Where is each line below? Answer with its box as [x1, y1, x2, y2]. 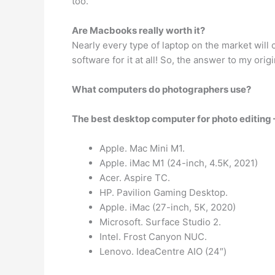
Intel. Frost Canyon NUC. [99, 231, 207, 242]
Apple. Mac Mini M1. [99, 142, 185, 154]
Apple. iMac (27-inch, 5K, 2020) [99, 201, 236, 213]
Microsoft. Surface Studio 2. [99, 216, 221, 228]
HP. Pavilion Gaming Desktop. [99, 187, 228, 198]
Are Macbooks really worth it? [72, 25, 205, 36]
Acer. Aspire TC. [99, 172, 170, 184]
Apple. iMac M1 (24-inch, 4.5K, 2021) [99, 157, 258, 169]
